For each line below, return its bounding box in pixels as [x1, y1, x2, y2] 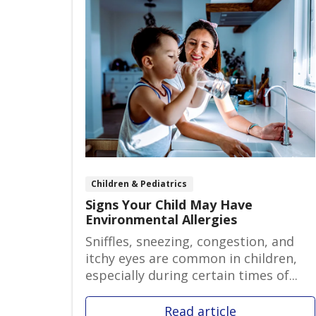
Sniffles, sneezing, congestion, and [85, 233, 294, 250]
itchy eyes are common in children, [85, 250, 297, 267]
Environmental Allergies [85, 211, 237, 228]
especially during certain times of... [85, 267, 298, 284]
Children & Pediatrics [91, 178, 188, 190]
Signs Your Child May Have [85, 196, 253, 213]
